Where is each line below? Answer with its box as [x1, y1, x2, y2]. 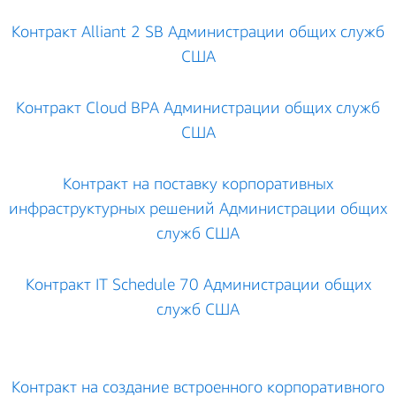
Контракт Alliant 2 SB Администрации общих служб [11, 21, 385, 41]
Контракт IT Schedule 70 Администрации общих [25, 274, 371, 293]
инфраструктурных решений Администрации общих [9, 198, 387, 217]
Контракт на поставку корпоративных [63, 173, 333, 193]
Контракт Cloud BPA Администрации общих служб [16, 97, 380, 117]
